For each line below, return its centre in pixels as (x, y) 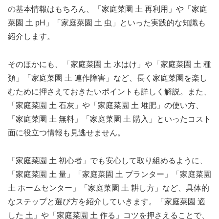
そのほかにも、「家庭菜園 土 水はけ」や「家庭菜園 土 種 (109, 65)
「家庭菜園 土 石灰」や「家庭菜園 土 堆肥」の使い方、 (106, 106)
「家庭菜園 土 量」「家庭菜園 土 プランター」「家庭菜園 (109, 175)
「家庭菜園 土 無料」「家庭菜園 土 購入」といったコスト (109, 119)
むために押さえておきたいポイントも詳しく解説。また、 (109, 92)
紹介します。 (31, 37)
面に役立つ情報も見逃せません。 (66, 133)
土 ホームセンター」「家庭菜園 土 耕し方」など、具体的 (109, 188)
